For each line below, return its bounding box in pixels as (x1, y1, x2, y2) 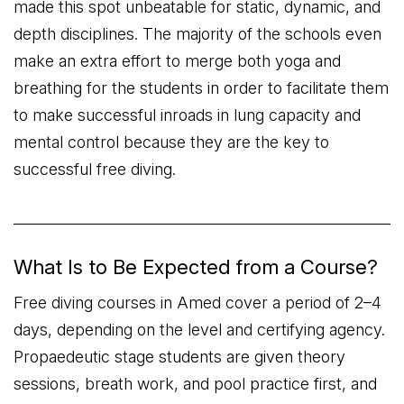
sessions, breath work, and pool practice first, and (14, 374, 377, 393)
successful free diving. (14, 160, 176, 179)
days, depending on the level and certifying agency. (14, 320, 385, 339)
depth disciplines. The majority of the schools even (14, 24, 381, 43)
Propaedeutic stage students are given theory (14, 347, 345, 366)
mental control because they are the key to (14, 133, 329, 151)
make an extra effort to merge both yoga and (14, 51, 341, 70)
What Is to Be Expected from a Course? (14, 255, 378, 279)
